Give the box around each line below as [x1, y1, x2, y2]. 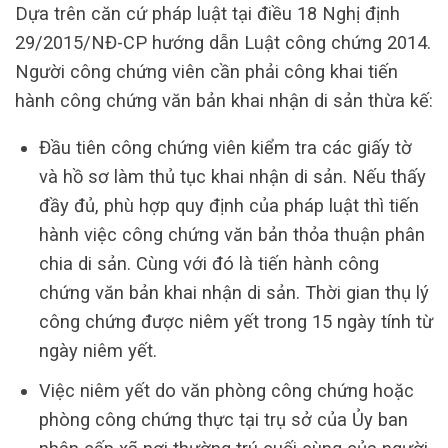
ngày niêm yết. [38, 340, 162, 362]
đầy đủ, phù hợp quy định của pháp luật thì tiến [38, 195, 419, 217]
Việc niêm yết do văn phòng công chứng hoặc [38, 380, 414, 402]
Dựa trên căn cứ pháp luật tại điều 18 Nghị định [15, 2, 400, 24]
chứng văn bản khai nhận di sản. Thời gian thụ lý [38, 282, 429, 304]
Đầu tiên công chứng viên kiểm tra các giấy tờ [38, 137, 412, 159]
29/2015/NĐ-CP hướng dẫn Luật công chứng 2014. [15, 31, 431, 53]
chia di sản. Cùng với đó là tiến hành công [38, 253, 379, 275]
